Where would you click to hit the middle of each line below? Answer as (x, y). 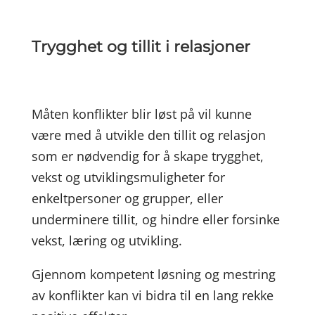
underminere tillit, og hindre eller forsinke (155, 219)
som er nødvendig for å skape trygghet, (147, 156)
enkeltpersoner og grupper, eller (127, 198)
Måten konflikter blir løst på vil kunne (141, 114)
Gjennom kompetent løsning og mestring (153, 274)
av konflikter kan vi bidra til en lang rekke (152, 295)
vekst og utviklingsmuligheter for (128, 177)
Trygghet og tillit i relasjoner (141, 47)
